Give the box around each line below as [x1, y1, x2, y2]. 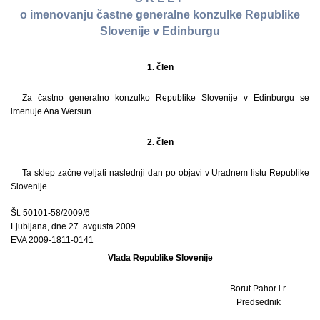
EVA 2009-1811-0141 [11, 234, 94, 245]
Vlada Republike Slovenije [107, 252, 213, 263]
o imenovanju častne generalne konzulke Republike [20, 9, 300, 21]
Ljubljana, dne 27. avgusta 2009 [11, 221, 136, 231]
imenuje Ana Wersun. [11, 106, 94, 116]
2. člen [146, 136, 174, 147]
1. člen [146, 61, 174, 72]
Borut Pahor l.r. [229, 283, 287, 294]
